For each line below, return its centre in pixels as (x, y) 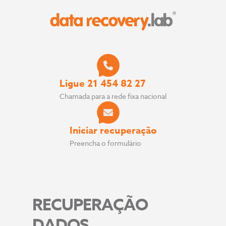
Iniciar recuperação (113, 131)
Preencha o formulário (105, 143)
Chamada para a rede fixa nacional (113, 96)
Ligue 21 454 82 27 (103, 83)
